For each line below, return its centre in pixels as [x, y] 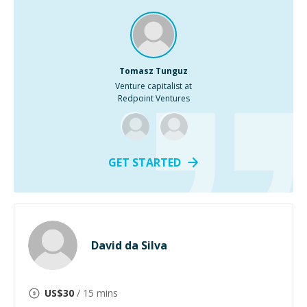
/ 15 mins [96, 293]
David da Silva [129, 245]
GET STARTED [144, 162]
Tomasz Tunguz [153, 71]
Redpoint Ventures [153, 98]
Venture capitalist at [153, 86]
